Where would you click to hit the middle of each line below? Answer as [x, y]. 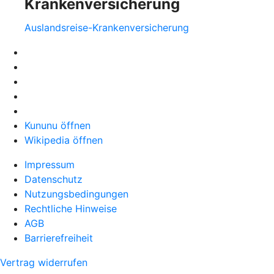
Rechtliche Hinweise [71, 208]
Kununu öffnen [57, 125]
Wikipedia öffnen [64, 140]
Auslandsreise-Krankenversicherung [107, 27]
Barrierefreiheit [59, 238]
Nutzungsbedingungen [76, 194]
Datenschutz [54, 179]
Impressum [50, 164]
